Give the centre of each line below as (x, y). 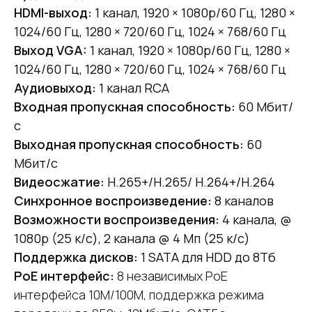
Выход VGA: (52, 50)
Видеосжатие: (59, 182)
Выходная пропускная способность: (129, 145)
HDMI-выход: (53, 13)
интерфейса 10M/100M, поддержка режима (139, 295)
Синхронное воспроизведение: (113, 201)
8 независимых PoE (172, 276)
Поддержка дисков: (76, 257)
